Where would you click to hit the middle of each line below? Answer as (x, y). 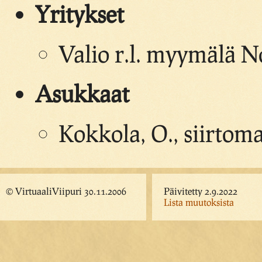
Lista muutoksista (199, 202)
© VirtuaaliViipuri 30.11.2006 (66, 191)
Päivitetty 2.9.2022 (201, 191)
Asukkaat (82, 94)
